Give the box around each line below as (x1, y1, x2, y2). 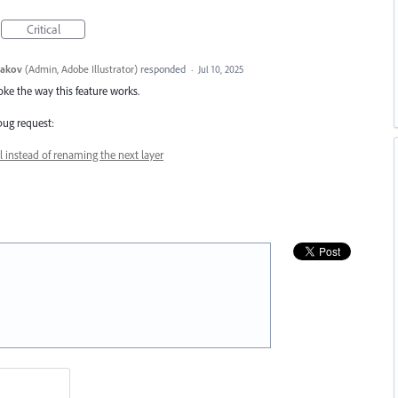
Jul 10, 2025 (197, 62, 243, 76)
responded (137, 61, 188, 76)
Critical (26, 20, 60, 37)
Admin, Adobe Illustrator (28, 61, 134, 76)
